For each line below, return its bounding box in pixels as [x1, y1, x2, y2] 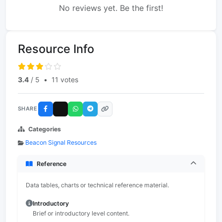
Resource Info [18, 41, 94, 56]
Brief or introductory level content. [33, 209, 129, 217]
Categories [28, 125, 61, 133]
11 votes [52, 75, 78, 84]
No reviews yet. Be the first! [59, 2, 163, 13]
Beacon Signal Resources [25, 138, 97, 146]
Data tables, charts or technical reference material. [26, 181, 169, 189]
